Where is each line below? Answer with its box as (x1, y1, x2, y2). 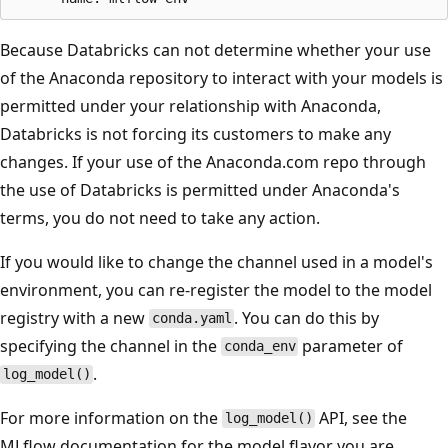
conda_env (223, 338, 296, 355)
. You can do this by (234, 306, 380, 329)
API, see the (315, 406, 408, 429)
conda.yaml (151, 310, 232, 327)
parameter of (298, 334, 404, 357)
